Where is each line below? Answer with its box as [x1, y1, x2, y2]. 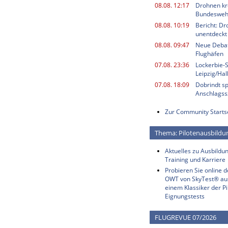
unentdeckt [195, 30, 227, 38]
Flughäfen [195, 49, 223, 58]
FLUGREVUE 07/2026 [155, 213, 216, 222]
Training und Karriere [165, 155, 225, 164]
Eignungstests [165, 192, 205, 201]
